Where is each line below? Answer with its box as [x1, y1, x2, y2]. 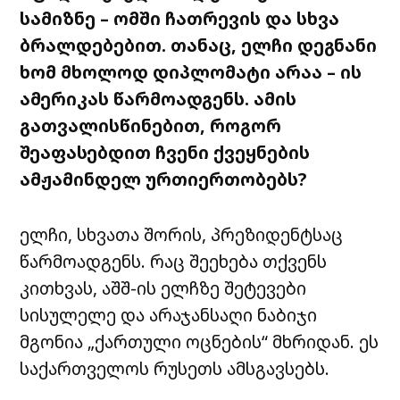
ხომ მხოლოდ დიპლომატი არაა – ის [20, 60, 362, 85]
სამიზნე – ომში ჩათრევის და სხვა [20, 6, 340, 31]
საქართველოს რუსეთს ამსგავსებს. [20, 356, 330, 381]
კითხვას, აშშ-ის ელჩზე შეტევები [20, 276, 307, 301]
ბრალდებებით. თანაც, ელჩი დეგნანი [20, 33, 378, 58]
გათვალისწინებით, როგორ [20, 113, 282, 138]
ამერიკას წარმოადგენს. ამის [20, 87, 297, 112]
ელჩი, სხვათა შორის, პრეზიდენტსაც [20, 222, 344, 247]
